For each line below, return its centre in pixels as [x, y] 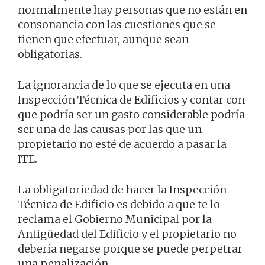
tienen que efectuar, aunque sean [103, 39]
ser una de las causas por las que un [110, 129]
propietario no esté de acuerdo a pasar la [122, 144]
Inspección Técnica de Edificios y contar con [131, 99]
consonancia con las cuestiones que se [117, 24]
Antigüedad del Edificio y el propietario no [127, 234]
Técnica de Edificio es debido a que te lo [119, 204]
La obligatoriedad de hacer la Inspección [122, 189]
